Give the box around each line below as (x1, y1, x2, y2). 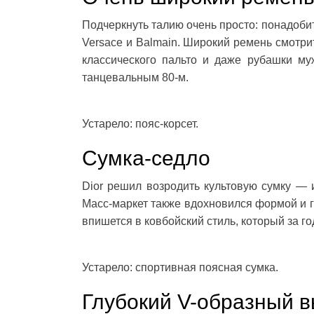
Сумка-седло (82, 146, 210, 170)
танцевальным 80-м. (82, 71, 189, 84)
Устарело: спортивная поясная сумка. (82, 261, 278, 274)
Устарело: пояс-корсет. (82, 118, 198, 130)
